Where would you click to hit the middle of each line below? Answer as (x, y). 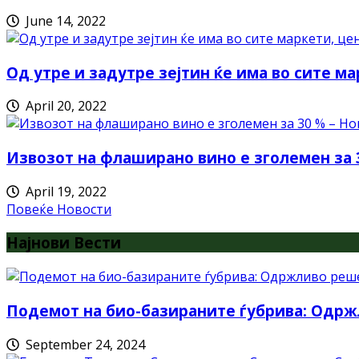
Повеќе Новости (59, 209)
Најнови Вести (64, 243)
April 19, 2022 (63, 191)
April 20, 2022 (63, 106)
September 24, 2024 (82, 344)
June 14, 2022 (63, 20)
